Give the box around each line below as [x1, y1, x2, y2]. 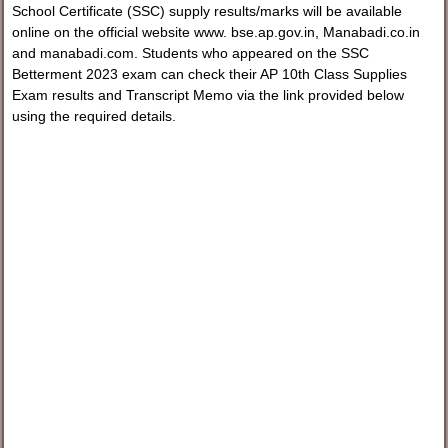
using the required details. [12, 107, 177, 124]
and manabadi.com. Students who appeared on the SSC [12, 44, 370, 61]
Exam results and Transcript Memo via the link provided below [12, 86, 405, 103]
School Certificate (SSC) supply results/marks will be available [12, 2, 403, 19]
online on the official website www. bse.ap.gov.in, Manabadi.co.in [12, 23, 421, 40]
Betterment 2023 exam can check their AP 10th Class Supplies [12, 65, 408, 82]
